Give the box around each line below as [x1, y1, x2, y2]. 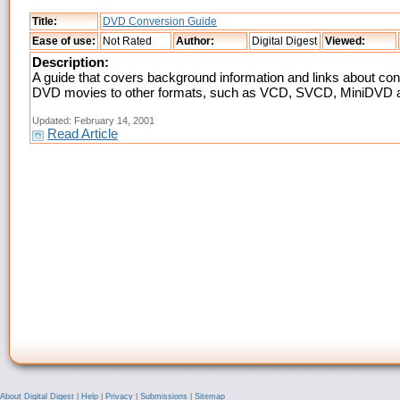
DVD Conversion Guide [103, 15, 217, 29]
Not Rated [103, 35, 152, 48]
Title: [32, 15, 57, 29]
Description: [32, 54, 109, 71]
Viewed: [325, 35, 365, 48]
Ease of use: [32, 35, 96, 48]
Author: [176, 35, 214, 48]
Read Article [47, 126, 118, 142]
